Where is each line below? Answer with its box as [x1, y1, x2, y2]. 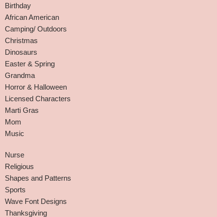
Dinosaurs [5, 48, 37, 56]
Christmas [5, 36, 38, 45]
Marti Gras [5, 106, 39, 114]
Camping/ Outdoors [5, 25, 67, 33]
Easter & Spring [5, 60, 55, 68]
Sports [5, 186, 26, 194]
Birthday [5, 1, 31, 10]
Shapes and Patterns [5, 174, 71, 182]
